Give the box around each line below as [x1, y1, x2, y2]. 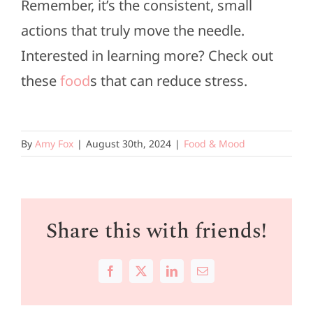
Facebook [109, 270, 153, 282]
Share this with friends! [46, 215, 267, 247]
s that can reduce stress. [89, 71, 247, 90]
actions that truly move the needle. [20, 20, 245, 40]
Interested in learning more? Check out [20, 45, 273, 65]
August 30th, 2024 [86, 137, 171, 151]
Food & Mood [184, 137, 245, 151]
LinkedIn [170, 270, 212, 282]
